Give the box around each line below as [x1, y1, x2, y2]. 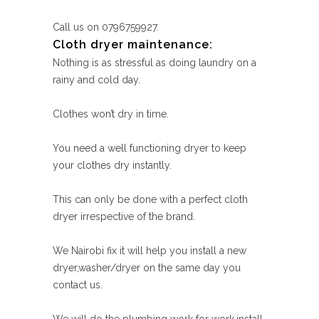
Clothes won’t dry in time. [53, 108, 169, 120]
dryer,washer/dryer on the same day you [53, 262, 241, 273]
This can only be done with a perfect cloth [53, 194, 248, 205]
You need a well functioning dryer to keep [53, 142, 246, 154]
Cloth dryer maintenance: [53, 38, 213, 51]
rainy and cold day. [53, 74, 140, 85]
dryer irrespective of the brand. [53, 211, 195, 222]
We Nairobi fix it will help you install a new [53, 245, 246, 256]
